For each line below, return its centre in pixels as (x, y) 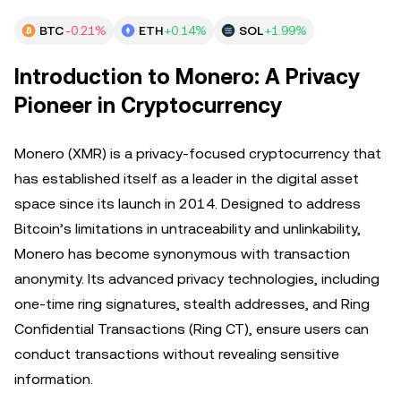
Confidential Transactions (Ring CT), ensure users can (192, 329)
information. (54, 379)
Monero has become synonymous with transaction (182, 254)
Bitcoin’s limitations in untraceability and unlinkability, (188, 229)
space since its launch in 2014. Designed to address (188, 204)
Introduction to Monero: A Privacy (187, 77)
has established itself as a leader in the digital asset (187, 179)
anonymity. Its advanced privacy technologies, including (197, 279)
